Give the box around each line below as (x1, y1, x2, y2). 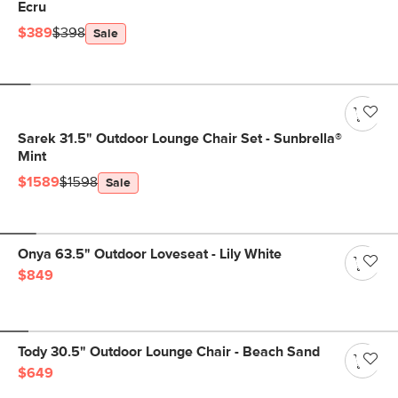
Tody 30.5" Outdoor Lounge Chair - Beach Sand (18, 345, 320, 359)
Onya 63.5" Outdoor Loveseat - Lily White (18, 247, 282, 261)
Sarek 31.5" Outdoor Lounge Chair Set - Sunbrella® (18, 131, 342, 146)
